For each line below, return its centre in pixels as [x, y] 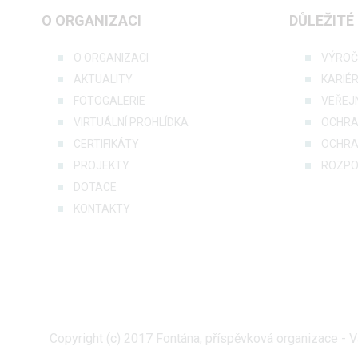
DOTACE [95, 187]
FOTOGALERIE [109, 101]
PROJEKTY [101, 165]
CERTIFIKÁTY [106, 144]
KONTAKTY [102, 209]
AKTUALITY [103, 79]
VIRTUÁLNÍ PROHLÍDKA [131, 122]
